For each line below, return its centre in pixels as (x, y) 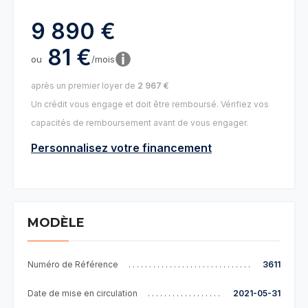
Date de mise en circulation (82, 294)
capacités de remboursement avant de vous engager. (140, 123)
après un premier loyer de (84, 86)
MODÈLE (56, 223)
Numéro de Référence (73, 265)
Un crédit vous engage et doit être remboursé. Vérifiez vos (150, 104)
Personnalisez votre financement (121, 148)
